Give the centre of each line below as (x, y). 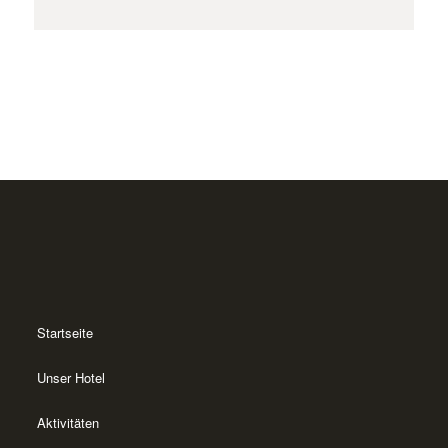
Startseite (64, 333)
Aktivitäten (67, 422)
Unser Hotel (70, 377)
